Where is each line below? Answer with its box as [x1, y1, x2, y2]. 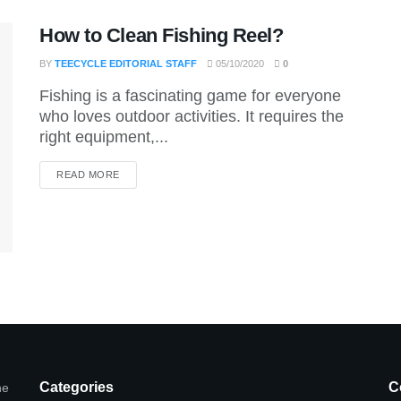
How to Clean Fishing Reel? [39, 24, 284, 47]
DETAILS [118, 168, 162, 179]
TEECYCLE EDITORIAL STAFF [55, 58, 197, 69]
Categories [39, 380, 114, 396]
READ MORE [56, 169, 120, 180]
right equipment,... [39, 128, 168, 146]
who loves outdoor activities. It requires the [39, 107, 344, 125]
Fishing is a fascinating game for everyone [39, 87, 341, 105]
